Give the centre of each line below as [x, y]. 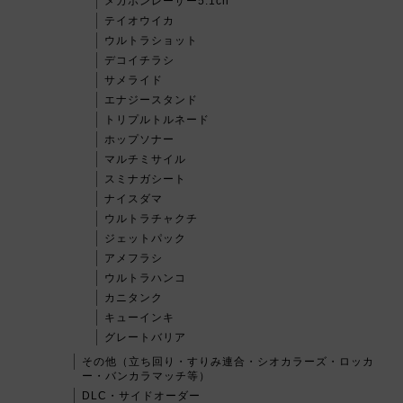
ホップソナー [139, 140]
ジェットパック [145, 239]
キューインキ [139, 318]
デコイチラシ [139, 61]
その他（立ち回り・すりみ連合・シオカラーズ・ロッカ [228, 362]
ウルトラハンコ [145, 278]
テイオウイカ [139, 21]
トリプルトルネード [157, 120]
